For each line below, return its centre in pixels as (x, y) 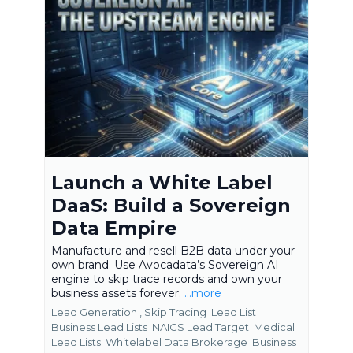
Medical (274, 327)
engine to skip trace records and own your (167, 279)
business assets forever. (118, 293)
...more (203, 293)
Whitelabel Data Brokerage (178, 342)
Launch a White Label (162, 182)
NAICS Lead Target (202, 327)
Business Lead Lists (100, 327)
